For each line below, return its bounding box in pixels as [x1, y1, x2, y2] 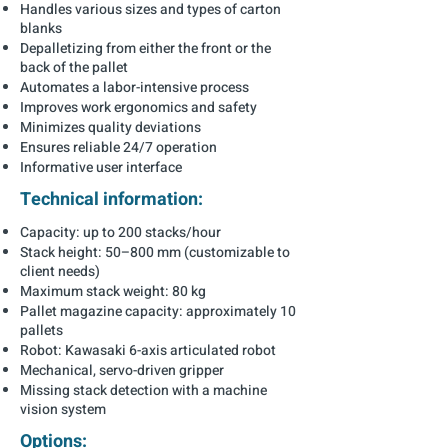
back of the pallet [20, 57, 128, 78]
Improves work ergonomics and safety [20, 97, 257, 118]
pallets [20, 320, 63, 341]
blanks [20, 18, 62, 39]
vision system [20, 399, 106, 420]
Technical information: [20, 186, 203, 213]
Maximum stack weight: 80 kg [20, 281, 206, 302]
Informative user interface [20, 157, 182, 178]
